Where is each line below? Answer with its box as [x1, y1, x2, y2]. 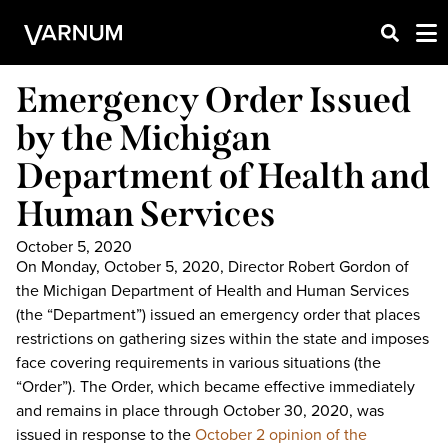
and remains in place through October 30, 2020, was [16, 399, 384, 421]
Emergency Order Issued [16, 79, 411, 121]
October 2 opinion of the [195, 423, 367, 445]
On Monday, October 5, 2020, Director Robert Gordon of [16, 255, 409, 277]
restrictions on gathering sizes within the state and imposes [16, 327, 429, 349]
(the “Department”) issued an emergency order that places [16, 303, 420, 325]
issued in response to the [16, 423, 195, 445]
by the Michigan [16, 117, 271, 159]
